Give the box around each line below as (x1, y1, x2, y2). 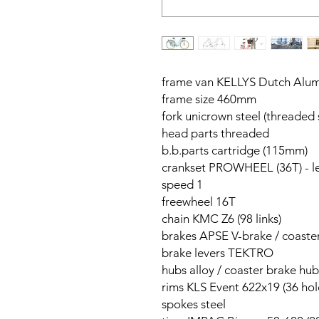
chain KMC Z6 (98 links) (162, 211, 281, 226)
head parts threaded (162, 126, 269, 140)
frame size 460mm (162, 92, 256, 106)
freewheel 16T (162, 194, 236, 209)
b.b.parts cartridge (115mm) (162, 143, 308, 157)
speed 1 (162, 177, 203, 192)
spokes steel (162, 297, 226, 311)
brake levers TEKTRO (162, 246, 273, 260)
